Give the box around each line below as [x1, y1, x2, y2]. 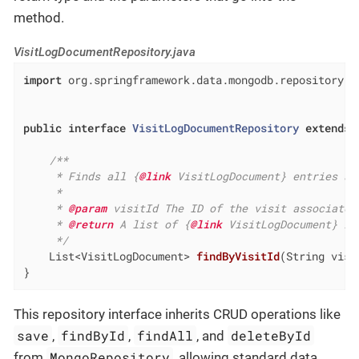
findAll [137, 327, 194, 345]
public [22, 121, 62, 136]
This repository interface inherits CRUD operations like [14, 306, 341, 323]
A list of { [112, 217, 190, 232]
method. [14, 10, 64, 26]
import [22, 73, 62, 88]
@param [67, 201, 107, 216]
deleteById [231, 327, 312, 345]
